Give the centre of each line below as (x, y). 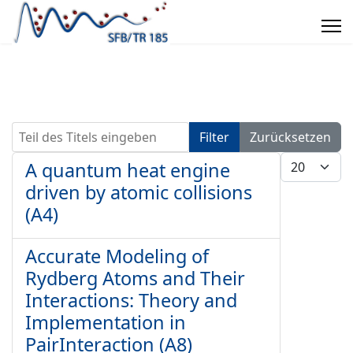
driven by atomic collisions (139, 192)
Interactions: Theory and (131, 300)
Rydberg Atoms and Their (135, 278)
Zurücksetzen (290, 137)
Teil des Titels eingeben (80, 131)
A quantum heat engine (128, 170)
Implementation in (106, 322)
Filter (214, 137)
